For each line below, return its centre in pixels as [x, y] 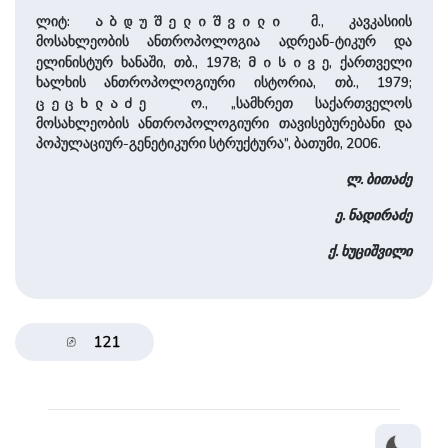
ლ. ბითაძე [379, 179]
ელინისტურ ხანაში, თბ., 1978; [142, 62]
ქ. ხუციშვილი [370, 251]
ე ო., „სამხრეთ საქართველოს [276, 103]
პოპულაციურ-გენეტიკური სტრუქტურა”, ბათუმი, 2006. [208, 143]
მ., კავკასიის [349, 21]
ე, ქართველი [367, 62]
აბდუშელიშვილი [190, 20]
